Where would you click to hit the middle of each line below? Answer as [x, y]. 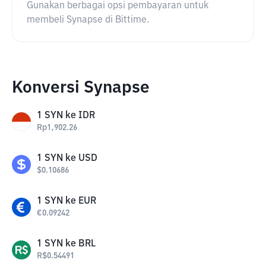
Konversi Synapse [81, 88]
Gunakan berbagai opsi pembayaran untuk [118, 6]
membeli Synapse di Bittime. [88, 20]
